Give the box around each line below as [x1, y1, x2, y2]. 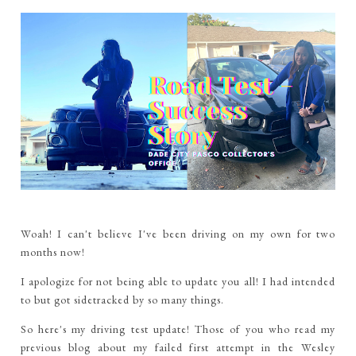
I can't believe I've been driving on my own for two [57, 226, 336, 242]
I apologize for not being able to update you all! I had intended [20, 274, 336, 289]
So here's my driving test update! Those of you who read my [20, 322, 336, 337]
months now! [20, 245, 85, 260]
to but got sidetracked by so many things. [20, 292, 224, 308]
